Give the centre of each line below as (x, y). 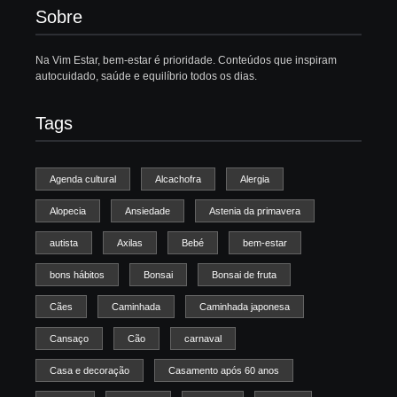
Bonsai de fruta (244, 275)
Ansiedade (148, 211)
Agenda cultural (83, 179)
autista (64, 243)
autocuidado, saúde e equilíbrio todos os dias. (146, 76)
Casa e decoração (90, 371)
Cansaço (69, 339)
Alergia (255, 179)
